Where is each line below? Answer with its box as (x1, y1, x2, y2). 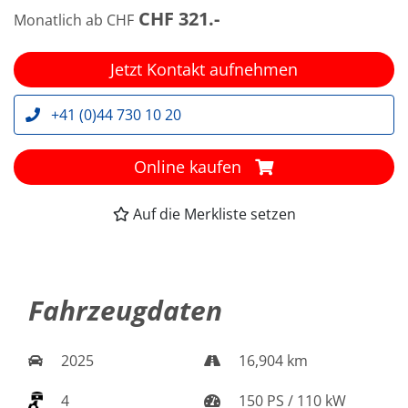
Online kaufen (134, 155, 247, 178)
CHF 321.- (138, 5, 219, 31)
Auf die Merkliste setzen (132, 203, 296, 224)
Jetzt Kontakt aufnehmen (110, 57, 298, 80)
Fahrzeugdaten (28, 291, 222, 329)
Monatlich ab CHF (14, 9, 134, 30)
